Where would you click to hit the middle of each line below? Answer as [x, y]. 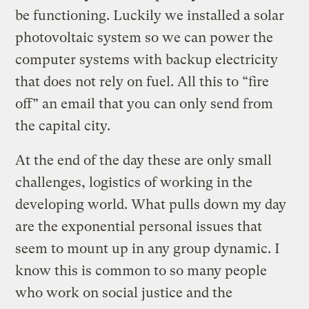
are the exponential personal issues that [139, 226]
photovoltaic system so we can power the [144, 37]
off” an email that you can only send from [144, 103]
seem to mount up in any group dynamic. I [148, 248]
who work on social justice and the [124, 292]
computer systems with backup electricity [147, 59]
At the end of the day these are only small [144, 160]
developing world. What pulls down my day [151, 204]
